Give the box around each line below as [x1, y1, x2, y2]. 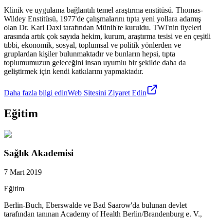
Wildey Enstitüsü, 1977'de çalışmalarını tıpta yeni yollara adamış [4, 15, 201, 23]
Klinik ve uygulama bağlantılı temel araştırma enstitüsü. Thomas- [4, 6, 203, 15]
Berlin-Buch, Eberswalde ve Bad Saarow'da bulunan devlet [4, 200, 187, 209]
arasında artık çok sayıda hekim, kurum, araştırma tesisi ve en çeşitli [4, 32, 211, 41]
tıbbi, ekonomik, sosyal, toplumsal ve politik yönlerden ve [4, 41, 181, 50]
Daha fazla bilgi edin [4, 89, 68, 97]
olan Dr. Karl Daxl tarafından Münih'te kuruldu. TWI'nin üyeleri [4, 23, 201, 32]
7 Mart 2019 [4, 167, 42, 176]
